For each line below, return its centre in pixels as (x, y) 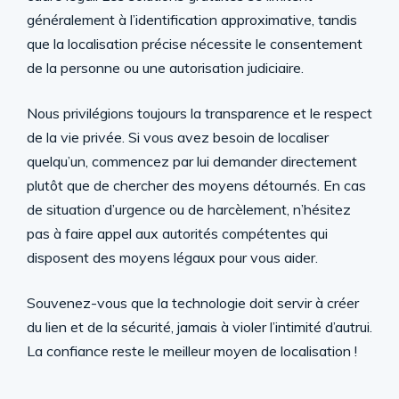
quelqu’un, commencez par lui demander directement (192, 161)
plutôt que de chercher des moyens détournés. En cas (196, 185)
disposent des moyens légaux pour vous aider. (172, 257)
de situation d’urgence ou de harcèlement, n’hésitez (189, 209)
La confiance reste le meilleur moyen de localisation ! (192, 350)
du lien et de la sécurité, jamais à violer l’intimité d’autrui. (199, 326)
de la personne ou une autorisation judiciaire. (165, 67)
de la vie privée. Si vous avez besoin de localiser (178, 137)
